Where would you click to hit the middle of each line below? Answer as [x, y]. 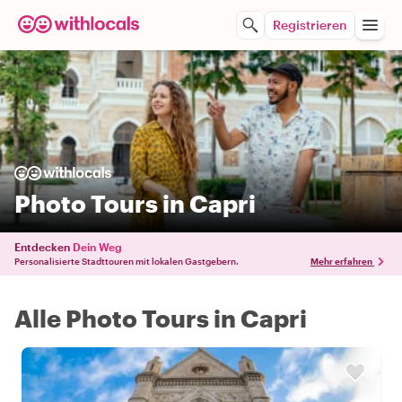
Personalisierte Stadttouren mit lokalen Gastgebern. [127, 261]
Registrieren [310, 25]
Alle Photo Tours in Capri [161, 318]
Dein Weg [97, 247]
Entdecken [42, 247]
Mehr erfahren [341, 261]
